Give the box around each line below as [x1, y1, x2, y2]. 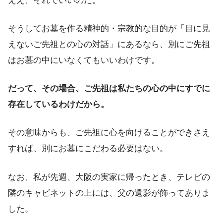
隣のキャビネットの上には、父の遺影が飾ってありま [8, 188, 210, 198]
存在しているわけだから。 [8, 100, 109, 110]
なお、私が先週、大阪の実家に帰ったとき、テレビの [8, 172, 210, 182]
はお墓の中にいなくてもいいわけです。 [8, 55, 160, 65]
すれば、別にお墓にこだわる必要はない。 [8, 144, 168, 154]
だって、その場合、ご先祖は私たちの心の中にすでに [8, 84, 210, 94]
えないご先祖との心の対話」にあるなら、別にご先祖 [8, 40, 210, 49]
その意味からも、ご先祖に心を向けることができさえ [8, 128, 210, 138]
